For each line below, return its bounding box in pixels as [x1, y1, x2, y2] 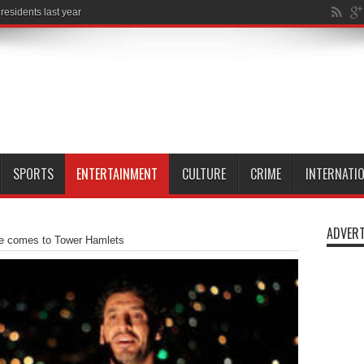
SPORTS [12, 164, 54, 184]
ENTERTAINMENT [76, 164, 158, 184]
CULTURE [181, 164, 226, 184]
